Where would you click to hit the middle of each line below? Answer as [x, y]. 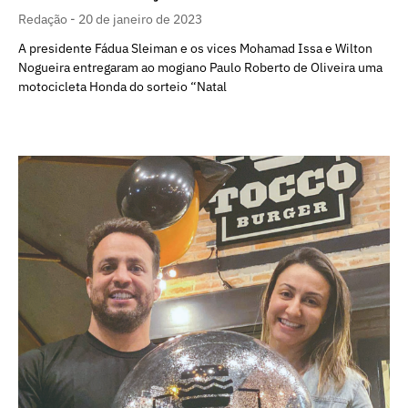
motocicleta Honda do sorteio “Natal [122, 86]
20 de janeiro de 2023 [140, 19]
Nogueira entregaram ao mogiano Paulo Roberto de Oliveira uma [200, 67]
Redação [44, 19]
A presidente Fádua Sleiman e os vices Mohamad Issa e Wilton [195, 48]
